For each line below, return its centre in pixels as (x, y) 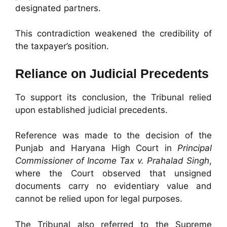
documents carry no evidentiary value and (113, 186)
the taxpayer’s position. (62, 46)
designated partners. (58, 8)
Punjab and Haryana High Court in (96, 148)
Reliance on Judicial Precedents (112, 73)
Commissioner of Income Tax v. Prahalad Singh (112, 161)
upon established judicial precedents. (91, 110)
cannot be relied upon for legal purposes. (99, 199)
